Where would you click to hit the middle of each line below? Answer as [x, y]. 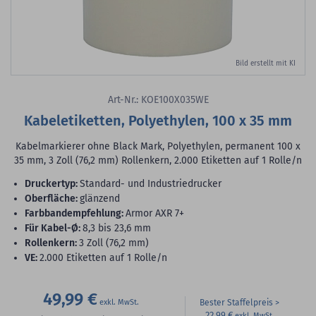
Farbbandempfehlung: [76, 213]
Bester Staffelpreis [236, 303]
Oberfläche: [55, 199]
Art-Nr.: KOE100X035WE [158, 100]
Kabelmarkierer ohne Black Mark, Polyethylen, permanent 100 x [158, 146]
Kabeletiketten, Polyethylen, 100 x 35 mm [158, 121]
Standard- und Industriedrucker [151, 184]
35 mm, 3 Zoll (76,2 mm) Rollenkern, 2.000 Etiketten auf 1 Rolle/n [158, 160]
